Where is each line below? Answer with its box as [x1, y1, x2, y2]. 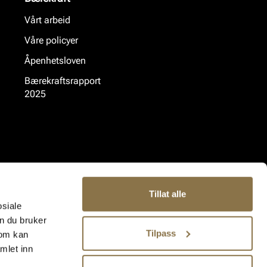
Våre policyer [24, 35, 78, 46]
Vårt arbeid [24, 14, 70, 26]
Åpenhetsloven [24, 55, 86, 67]
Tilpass [145, 228, 176, 238]
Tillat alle [149, 188, 186, 199]
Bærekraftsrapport [24, 75, 101, 87]
